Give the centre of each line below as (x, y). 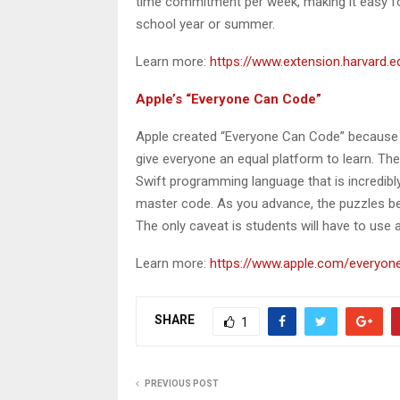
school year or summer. (205, 24)
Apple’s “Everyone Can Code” (229, 99)
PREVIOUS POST (182, 383)
